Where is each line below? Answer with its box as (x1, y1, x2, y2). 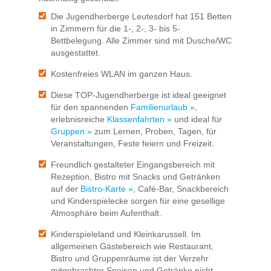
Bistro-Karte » (80, 184, 133, 194)
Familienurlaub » (131, 102, 195, 113)
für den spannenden (51, 102, 131, 113)
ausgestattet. (51, 48, 100, 58)
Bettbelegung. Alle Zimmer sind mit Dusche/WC (51, 36, 232, 46)
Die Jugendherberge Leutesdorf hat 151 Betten (51, 11, 232, 22)
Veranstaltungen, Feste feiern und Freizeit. (51, 139, 214, 149)
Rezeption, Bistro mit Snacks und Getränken (51, 172, 220, 182)
